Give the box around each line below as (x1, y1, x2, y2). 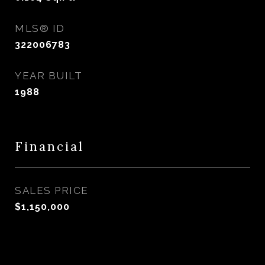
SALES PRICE (15, 185, 89, 196)
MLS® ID (15, 22, 65, 34)
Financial (15, 138, 84, 154)
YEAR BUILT (15, 70, 82, 82)
